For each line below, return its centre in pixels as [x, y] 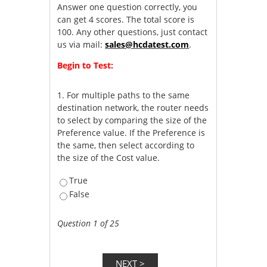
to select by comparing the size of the [132, 120]
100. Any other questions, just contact [133, 32]
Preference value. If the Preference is [131, 132]
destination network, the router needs [133, 107]
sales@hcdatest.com [147, 44]
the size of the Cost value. [109, 157]
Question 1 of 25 [89, 223]
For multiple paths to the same [128, 95]
